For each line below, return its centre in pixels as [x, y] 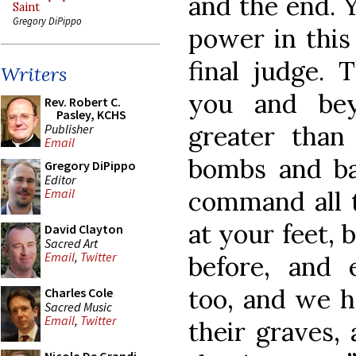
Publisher [69, 128]
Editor [60, 179]
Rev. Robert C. [83, 102]
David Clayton [84, 229]
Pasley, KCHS [91, 114]
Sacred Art [71, 243]
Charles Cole [79, 292]
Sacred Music [78, 306]
